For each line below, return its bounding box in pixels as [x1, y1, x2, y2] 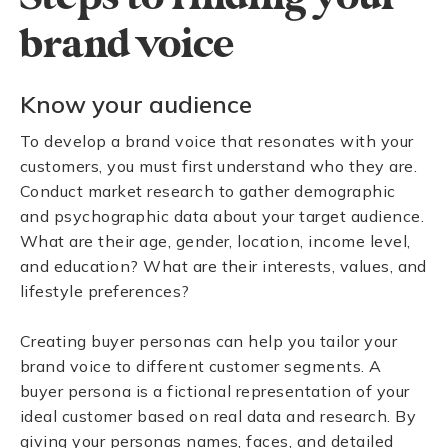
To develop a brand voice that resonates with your [20, 131, 414, 151]
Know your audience [20, 89, 252, 119]
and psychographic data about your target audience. [20, 206, 425, 226]
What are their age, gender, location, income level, [20, 231, 411, 251]
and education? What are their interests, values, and [20, 256, 427, 276]
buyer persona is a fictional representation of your [20, 381, 410, 401]
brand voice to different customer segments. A [20, 356, 382, 376]
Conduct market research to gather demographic [20, 181, 396, 201]
